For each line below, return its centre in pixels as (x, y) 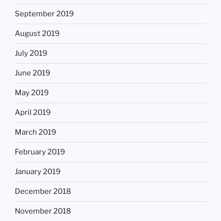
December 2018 (43, 192)
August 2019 (37, 34)
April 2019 (33, 113)
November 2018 (43, 211)
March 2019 (36, 132)
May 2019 (32, 93)
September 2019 (44, 14)
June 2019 (33, 73)
